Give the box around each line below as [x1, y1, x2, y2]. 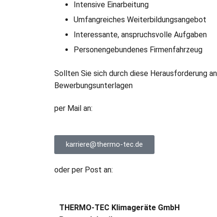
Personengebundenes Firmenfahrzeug [74, 45, 202, 54]
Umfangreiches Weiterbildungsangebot [74, 15, 206, 24]
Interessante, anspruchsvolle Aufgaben [74, 30, 207, 39]
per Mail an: [54, 104, 93, 113]
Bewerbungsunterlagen [54, 80, 133, 90]
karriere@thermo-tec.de [66, 140, 143, 149]
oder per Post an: [54, 165, 113, 175]
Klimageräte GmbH [109, 202, 180, 212]
